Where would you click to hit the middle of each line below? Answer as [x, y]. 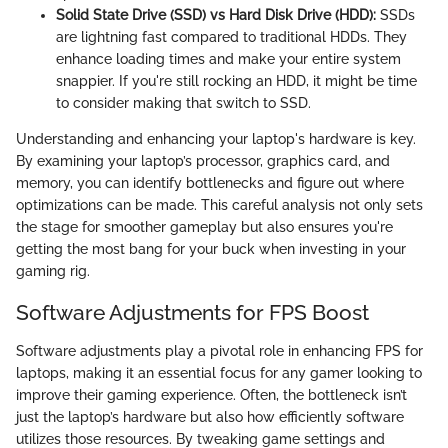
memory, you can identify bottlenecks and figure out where [210, 183]
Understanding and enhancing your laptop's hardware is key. [216, 139]
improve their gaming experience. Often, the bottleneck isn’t [211, 394]
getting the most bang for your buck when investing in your [211, 249]
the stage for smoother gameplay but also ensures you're [204, 227]
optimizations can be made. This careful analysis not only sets [219, 205]
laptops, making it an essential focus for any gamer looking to [219, 372]
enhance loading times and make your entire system [228, 59]
